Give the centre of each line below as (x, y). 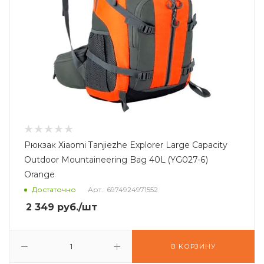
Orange (39, 174)
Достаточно (54, 190)
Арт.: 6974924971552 (123, 190)
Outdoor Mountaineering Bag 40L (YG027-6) (116, 160)
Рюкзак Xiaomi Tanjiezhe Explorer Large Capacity (126, 145)
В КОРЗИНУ (193, 246)
